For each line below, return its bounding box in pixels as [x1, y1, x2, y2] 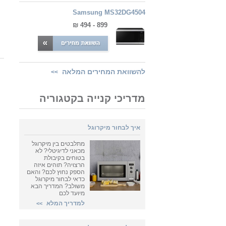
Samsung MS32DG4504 [73, 9, 145, 16]
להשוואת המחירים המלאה [58, 68, 145, 76]
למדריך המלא [45, 200, 85, 207]
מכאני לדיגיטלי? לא [35, 147, 85, 154]
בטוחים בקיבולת [44, 154, 85, 161]
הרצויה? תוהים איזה [34, 161, 85, 168]
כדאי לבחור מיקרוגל [35, 176, 85, 183]
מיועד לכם [59, 190, 85, 197]
